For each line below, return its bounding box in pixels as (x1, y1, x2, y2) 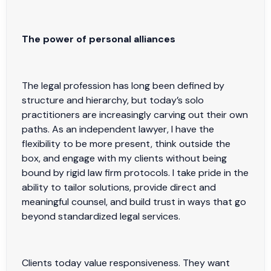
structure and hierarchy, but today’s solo (22, 93, 204, 106)
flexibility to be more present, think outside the (22, 137, 230, 150)
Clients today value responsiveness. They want (22, 256, 230, 269)
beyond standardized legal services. (22, 209, 183, 223)
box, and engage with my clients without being (22, 151, 227, 165)
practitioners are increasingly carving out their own (22, 108, 248, 121)
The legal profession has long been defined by (22, 79, 224, 92)
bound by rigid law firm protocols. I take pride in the (22, 166, 249, 179)
